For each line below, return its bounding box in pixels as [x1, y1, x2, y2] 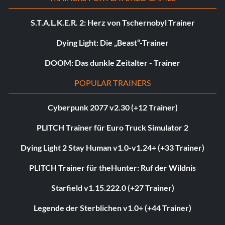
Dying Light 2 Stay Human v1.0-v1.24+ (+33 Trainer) [21, 143, 204, 153]
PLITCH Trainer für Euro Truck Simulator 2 [37, 123, 188, 133]
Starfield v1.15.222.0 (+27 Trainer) [51, 183, 174, 193]
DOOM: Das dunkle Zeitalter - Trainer [45, 58, 180, 68]
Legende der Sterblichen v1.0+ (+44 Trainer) [34, 203, 191, 213]
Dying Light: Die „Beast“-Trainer [56, 38, 169, 48]
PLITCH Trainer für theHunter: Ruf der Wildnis [29, 163, 196, 173]
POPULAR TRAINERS [74, 78, 151, 88]
